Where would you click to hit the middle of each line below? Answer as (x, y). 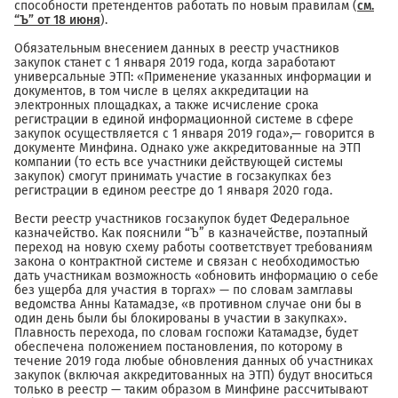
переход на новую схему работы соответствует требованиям (193, 247)
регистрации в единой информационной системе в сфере (184, 119)
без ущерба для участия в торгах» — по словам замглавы (183, 290)
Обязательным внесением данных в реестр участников (177, 48)
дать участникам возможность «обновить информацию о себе (196, 276)
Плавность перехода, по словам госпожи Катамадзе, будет (186, 333)
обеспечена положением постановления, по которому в (179, 347)
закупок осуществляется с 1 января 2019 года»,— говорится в (195, 134)
